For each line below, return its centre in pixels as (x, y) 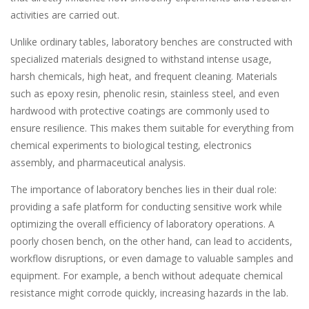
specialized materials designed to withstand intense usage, (141, 59)
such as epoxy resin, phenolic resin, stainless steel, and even (145, 94)
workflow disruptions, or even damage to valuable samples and (152, 259)
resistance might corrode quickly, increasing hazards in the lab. (149, 293)
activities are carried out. (65, 14)
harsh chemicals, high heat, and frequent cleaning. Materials (144, 77)
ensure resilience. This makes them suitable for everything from (152, 128)
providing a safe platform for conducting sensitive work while (146, 207)
